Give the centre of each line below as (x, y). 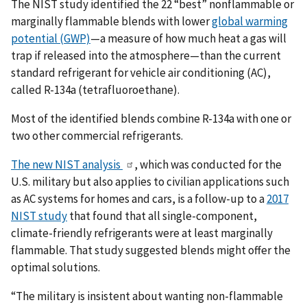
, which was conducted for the (208, 164)
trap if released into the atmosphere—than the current (146, 56)
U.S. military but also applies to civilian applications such (150, 181)
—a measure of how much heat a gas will (188, 39)
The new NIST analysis (67, 164)
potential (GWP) (51, 39)
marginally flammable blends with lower (111, 22)
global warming (250, 22)
